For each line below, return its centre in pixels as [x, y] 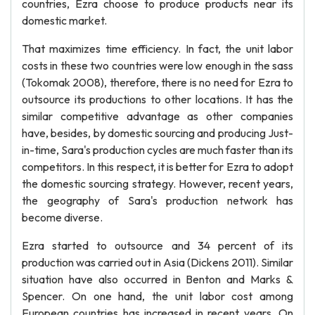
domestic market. [64, 20]
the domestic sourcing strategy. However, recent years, [157, 184]
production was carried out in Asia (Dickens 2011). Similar [157, 262]
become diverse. [62, 217]
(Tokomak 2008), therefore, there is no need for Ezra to [157, 82]
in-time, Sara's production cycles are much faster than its [157, 150]
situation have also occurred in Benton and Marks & [157, 279]
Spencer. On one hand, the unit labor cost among [157, 296]
